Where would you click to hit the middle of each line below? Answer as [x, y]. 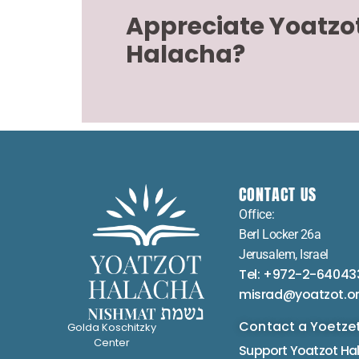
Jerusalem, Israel [284, 255]
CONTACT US [278, 195]
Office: [257, 215]
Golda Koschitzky [112, 327]
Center [112, 342]
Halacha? [186, 54]
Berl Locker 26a [280, 235]
